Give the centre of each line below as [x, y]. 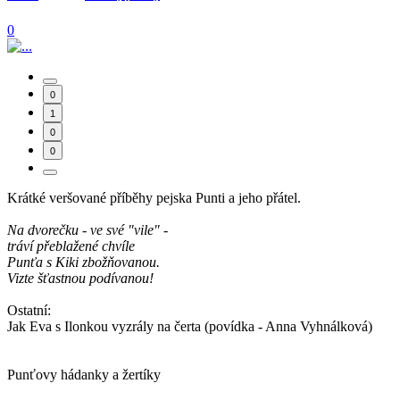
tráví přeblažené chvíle [71, 246]
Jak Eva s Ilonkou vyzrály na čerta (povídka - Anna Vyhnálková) [190, 327]
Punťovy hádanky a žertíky [84, 375]
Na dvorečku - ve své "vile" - [87, 230]
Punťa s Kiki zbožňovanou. [83, 262]
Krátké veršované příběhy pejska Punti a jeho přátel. [154, 198]
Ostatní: [29, 311]
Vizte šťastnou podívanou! [80, 279]
